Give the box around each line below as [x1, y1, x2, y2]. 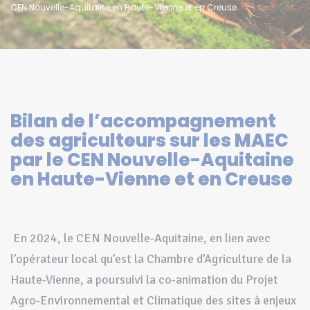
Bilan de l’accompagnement [10, 108, 276, 134]
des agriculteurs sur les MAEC [10, 127, 289, 153]
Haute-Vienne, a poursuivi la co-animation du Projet [10, 271, 278, 287]
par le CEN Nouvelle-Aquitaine [10, 147, 294, 172]
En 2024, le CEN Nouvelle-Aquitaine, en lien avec [13, 230, 271, 246]
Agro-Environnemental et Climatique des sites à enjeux [10, 292, 296, 308]
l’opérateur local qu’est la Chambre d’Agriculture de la [10, 250, 291, 266]
